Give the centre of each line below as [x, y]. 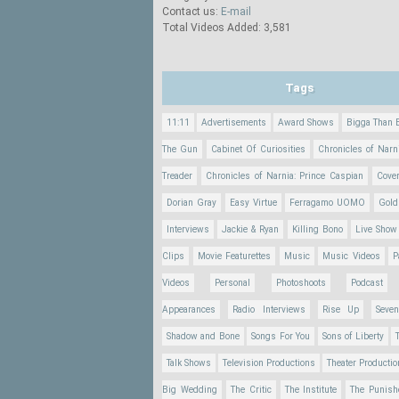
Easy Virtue [253, 203]
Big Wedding [190, 390]
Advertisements [234, 122]
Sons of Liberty [353, 336]
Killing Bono [317, 229]
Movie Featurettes [234, 256]
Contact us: [191, 12]
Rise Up [341, 309]
